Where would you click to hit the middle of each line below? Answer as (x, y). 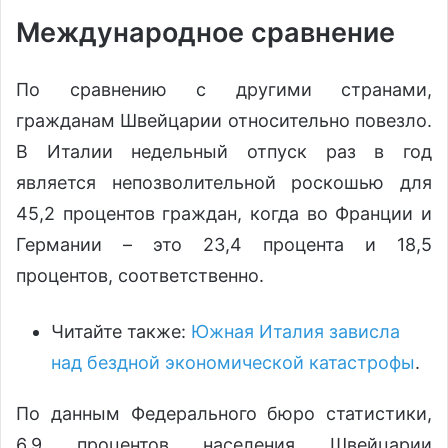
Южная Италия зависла (295, 331)
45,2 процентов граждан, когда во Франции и (224, 213)
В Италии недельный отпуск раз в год (224, 151)
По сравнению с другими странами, (224, 89)
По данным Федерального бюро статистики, (224, 413)
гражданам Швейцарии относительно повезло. (224, 120)
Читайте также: (121, 331)
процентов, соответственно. (140, 275)
